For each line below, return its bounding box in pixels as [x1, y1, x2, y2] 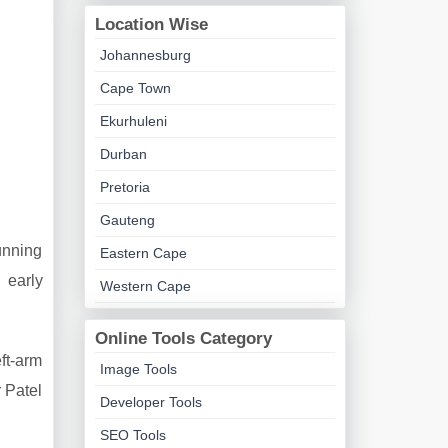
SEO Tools [99, 427, 166, 443]
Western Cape [99, 278, 191, 294]
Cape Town [99, 80, 171, 96]
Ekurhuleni [99, 113, 167, 129]
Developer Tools [99, 394, 202, 410]
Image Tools [99, 361, 177, 377]
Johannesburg [99, 47, 191, 63]
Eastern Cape [99, 245, 187, 261]
